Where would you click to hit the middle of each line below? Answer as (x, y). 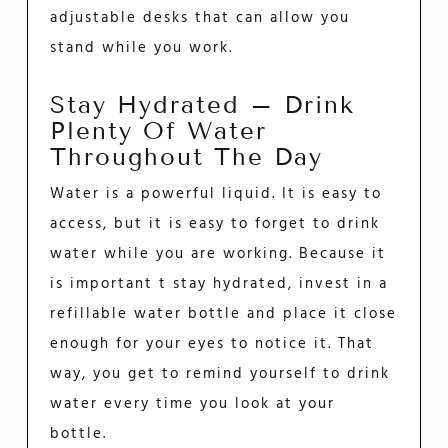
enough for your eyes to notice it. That (212, 344)
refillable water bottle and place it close (224, 314)
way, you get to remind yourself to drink (220, 374)
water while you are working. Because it (218, 254)
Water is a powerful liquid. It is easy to (216, 194)
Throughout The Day (187, 156)
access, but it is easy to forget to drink (215, 224)
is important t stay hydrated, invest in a (219, 284)
